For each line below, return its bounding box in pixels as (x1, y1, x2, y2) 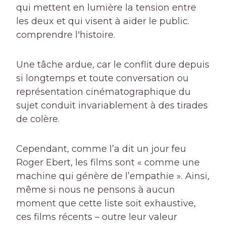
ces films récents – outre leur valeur (16, 211, 177, 223)
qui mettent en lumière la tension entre (16, 2, 196, 14)
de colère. (16, 114, 60, 125)
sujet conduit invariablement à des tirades (16, 100, 208, 111)
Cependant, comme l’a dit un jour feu (16, 143, 186, 155)
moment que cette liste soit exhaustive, (16, 198, 196, 209)
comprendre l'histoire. (16, 29, 115, 41)
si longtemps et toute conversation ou (16, 73, 189, 84)
